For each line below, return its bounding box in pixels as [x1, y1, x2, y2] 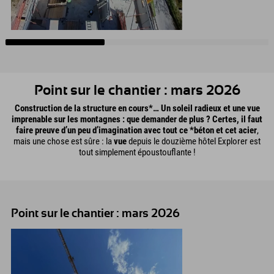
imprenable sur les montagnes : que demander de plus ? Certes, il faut [12, 113, 262, 125]
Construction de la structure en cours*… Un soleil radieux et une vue [14, 102, 260, 114]
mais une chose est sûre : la [13, 135, 114, 147]
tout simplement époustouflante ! [78, 146, 196, 158]
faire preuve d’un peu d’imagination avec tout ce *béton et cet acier [15, 124, 257, 136]
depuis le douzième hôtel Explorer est [127, 135, 261, 147]
